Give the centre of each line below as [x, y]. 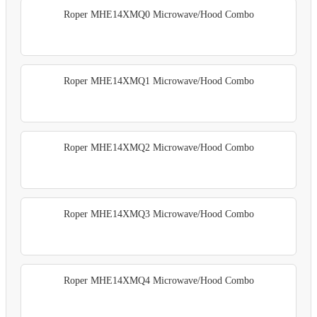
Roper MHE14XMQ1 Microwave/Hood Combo [158, 81]
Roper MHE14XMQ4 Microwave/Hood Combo [158, 281]
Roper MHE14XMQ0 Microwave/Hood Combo [158, 15]
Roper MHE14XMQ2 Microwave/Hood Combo [158, 148]
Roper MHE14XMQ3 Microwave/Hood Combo [158, 214]
